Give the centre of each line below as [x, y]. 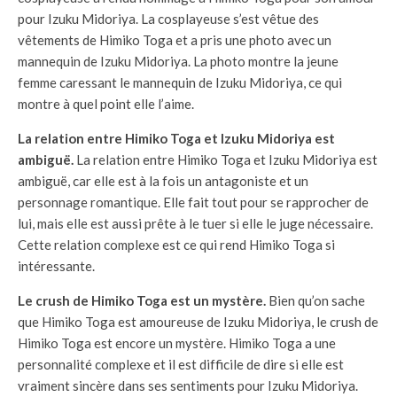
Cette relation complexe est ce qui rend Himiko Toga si [176, 245]
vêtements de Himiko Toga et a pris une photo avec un [175, 40]
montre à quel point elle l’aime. [106, 104]
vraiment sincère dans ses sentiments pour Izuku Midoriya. [188, 386]
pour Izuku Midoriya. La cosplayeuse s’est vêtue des [168, 19]
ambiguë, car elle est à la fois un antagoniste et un [163, 181]
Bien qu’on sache [315, 301]
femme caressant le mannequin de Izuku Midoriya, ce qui [180, 83]
